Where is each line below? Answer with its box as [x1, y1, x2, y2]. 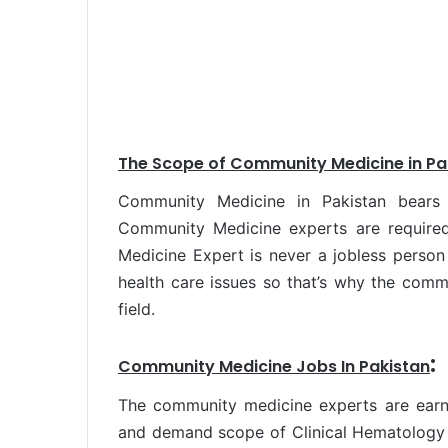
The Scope [118, 151, 204, 175]
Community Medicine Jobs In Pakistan [118, 355, 430, 378]
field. [118, 299, 155, 319]
